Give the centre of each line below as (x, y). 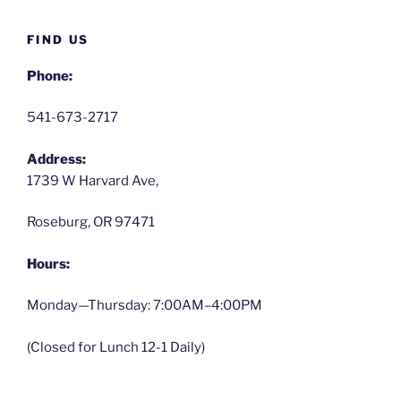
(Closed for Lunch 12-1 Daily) (116, 347)
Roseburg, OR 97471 (91, 222)
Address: (56, 159)
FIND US (58, 40)
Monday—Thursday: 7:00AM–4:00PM (145, 306)
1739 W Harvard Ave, (93, 180)
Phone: (50, 76)
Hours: (48, 264)
